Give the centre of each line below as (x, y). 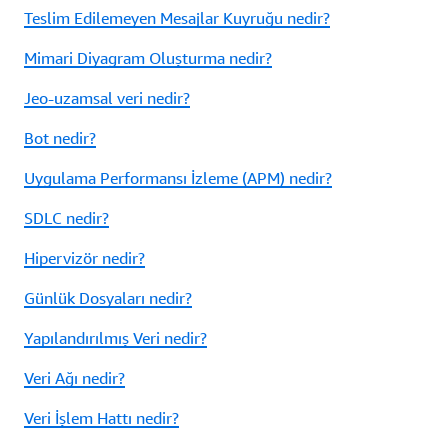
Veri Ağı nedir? (74, 378)
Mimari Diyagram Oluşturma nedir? (148, 58)
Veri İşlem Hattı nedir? (101, 418)
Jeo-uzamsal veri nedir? (107, 98)
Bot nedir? (60, 138)
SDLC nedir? (66, 218)
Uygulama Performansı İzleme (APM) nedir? (178, 178)
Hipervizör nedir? (84, 258)
